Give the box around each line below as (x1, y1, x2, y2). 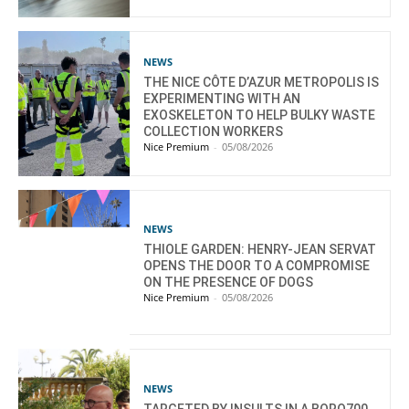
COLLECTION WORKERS (143, 124, 284, 140)
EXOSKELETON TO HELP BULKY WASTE (143, 108, 376, 123)
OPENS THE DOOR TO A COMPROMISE (143, 258, 371, 274)
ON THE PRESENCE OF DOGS (143, 275, 314, 290)
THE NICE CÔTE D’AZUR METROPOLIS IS (143, 75, 380, 90)
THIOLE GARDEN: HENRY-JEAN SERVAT (143, 242, 377, 257)
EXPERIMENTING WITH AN (143, 91, 301, 107)
